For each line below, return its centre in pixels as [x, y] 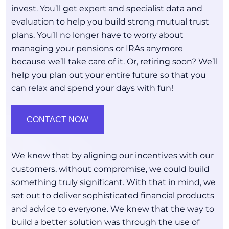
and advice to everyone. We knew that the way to [113, 209]
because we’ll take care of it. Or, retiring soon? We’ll [114, 62]
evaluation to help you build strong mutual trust [110, 22]
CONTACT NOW [58, 119]
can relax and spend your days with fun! [92, 88]
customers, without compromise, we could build [110, 169]
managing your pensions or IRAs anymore [97, 48]
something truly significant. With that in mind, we [113, 182]
